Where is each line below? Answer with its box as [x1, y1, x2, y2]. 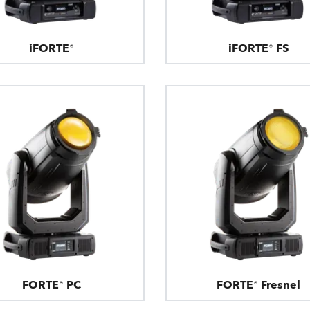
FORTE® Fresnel [217, 277, 301, 293]
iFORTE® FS [228, 41, 289, 57]
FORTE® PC [21, 277, 81, 293]
